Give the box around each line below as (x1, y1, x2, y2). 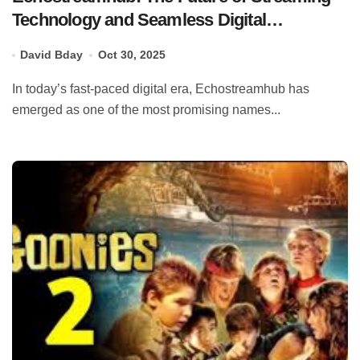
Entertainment (12, 33, 121, 54)
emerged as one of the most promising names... (12, 103, 280, 117)
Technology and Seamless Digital (12, 10, 266, 31)
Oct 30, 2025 (97, 48, 166, 62)
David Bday (20, 48, 84, 62)
